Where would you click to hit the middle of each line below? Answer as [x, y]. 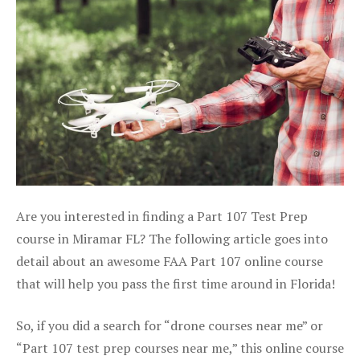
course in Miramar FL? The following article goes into [172, 238]
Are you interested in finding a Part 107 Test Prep [162, 216]
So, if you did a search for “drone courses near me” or [170, 325]
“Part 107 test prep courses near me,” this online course [180, 348]
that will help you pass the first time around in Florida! [176, 283]
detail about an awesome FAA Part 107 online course [170, 261]
